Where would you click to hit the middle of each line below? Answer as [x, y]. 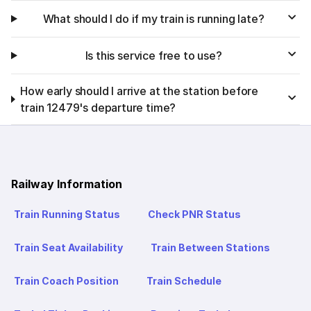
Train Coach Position [66, 281]
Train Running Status [67, 215]
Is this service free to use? [153, 56]
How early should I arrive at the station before [139, 91]
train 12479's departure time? [98, 108]
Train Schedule [184, 281]
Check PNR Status [194, 215]
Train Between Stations [210, 248]
